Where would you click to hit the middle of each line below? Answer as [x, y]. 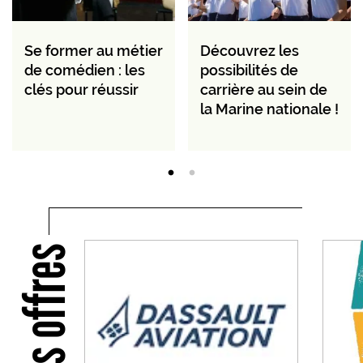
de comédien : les [85, 70]
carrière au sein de [264, 89]
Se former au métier [94, 50]
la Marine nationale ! [269, 109]
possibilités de [249, 70]
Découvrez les [250, 50]
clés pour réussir [81, 89]
